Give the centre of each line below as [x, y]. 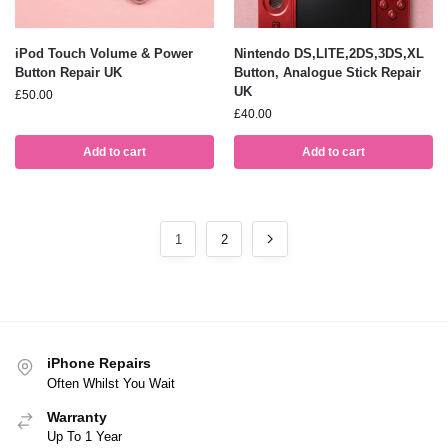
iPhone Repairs [99, 363]
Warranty [77, 416]
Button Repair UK [68, 73]
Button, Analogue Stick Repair [327, 73]
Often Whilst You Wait [111, 383]
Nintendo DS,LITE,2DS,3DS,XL [329, 54]
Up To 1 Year [84, 437]
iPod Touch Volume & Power [104, 54]
